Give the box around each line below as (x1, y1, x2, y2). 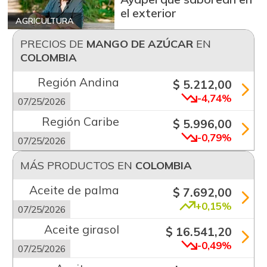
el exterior (120, 5, 177, 20)
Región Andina (37, 74, 119, 89)
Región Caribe (41, 113, 119, 129)
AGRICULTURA (15, 15, 74, 26)
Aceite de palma (29, 182, 119, 197)
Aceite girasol (44, 221, 119, 237)
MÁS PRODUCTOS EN (20, 158, 135, 172)
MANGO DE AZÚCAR (86, 36, 193, 51)
